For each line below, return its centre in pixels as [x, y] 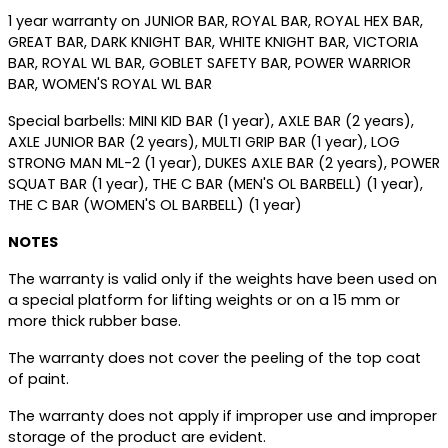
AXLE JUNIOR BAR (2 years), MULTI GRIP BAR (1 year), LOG [204, 142]
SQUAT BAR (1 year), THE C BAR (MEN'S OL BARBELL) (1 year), [215, 184]
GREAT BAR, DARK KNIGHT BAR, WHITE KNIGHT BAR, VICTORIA [213, 42]
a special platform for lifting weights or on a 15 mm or [204, 300]
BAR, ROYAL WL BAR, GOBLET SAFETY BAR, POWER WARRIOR [209, 63]
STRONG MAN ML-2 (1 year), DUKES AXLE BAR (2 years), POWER [224, 163]
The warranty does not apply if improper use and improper [222, 416]
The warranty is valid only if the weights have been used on [222, 279]
